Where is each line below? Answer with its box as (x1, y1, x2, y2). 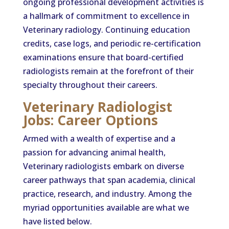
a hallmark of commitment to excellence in (22, 10, 190, 21)
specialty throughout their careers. (22, 79, 157, 90)
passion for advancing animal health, (22, 147, 166, 158)
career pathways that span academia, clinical (22, 174, 195, 186)
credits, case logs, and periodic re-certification (22, 38, 201, 49)
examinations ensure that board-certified (22, 52, 184, 63)
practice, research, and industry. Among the (22, 188, 192, 199)
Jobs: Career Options (22, 111, 158, 129)
